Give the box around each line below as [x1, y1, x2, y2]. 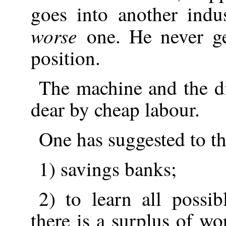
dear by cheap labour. [30, 95, 200, 122]
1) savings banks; [38, 155, 177, 182]
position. [30, 44, 100, 71]
